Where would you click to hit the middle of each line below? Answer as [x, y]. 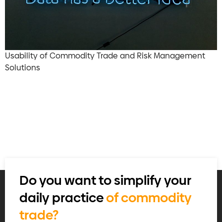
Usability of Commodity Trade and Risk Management [105, 56]
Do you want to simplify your [105, 181]
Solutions [23, 68]
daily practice [63, 198]
